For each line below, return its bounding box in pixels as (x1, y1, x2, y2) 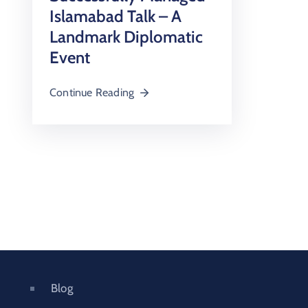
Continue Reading (49, 85, 135, 99)
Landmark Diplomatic (49, 26, 203, 47)
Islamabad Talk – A (49, 5, 181, 26)
